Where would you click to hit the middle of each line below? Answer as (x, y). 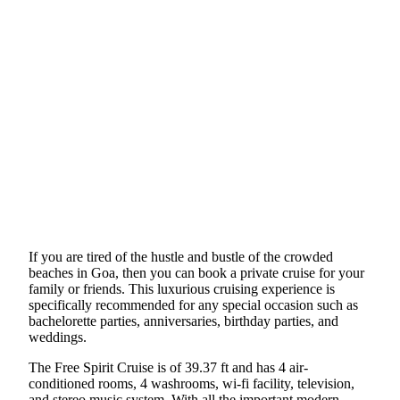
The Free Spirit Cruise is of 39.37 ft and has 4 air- (168, 368)
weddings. (58, 337)
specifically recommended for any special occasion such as (193, 305)
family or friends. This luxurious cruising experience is (182, 289)
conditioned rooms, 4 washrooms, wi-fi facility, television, (192, 384)
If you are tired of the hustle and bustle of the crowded (181, 257)
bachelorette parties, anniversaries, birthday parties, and (183, 321)
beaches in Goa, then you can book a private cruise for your (196, 273)
